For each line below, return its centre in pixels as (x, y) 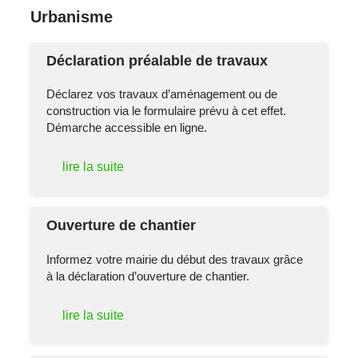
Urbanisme (72, 16)
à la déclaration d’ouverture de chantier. (148, 276)
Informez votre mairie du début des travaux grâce (175, 260)
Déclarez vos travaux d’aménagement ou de (162, 94)
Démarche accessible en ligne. (127, 128)
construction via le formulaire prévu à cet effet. (167, 111)
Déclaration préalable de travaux (157, 60)
